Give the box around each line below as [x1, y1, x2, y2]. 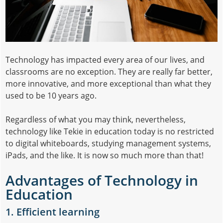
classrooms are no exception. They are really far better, [5, 66, 213, 77]
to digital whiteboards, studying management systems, [5, 137, 211, 149]
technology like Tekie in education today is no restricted [5, 125, 214, 137]
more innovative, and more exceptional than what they [5, 78, 211, 89]
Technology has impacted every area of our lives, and [5, 54, 205, 65]
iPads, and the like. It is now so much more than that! [5, 149, 204, 161]
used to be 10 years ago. [5, 90, 97, 101]
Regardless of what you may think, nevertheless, [5, 113, 186, 125]
